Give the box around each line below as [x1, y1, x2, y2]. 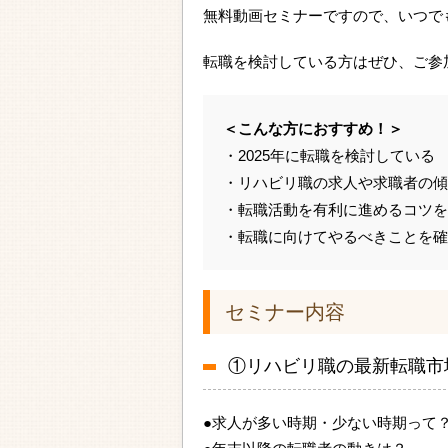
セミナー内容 [225, 301, 345, 324]
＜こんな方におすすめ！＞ [223, 120, 403, 138]
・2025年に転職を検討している [223, 147, 435, 165]
